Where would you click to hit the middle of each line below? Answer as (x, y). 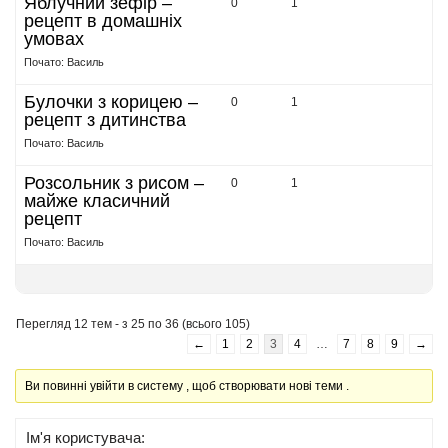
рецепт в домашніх (103, 21)
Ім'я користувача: (85, 437)
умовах (54, 39)
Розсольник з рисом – (114, 183)
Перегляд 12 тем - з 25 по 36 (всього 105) (133, 324)
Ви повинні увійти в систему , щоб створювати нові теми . (187, 386)
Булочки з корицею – (111, 102)
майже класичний (97, 201)
